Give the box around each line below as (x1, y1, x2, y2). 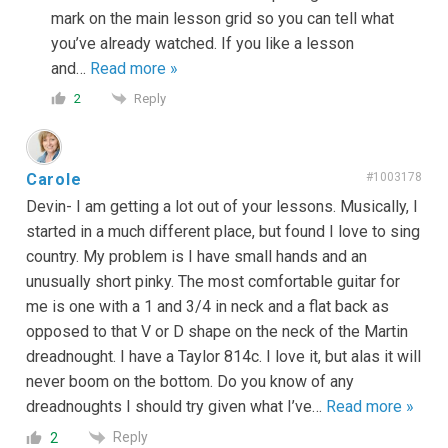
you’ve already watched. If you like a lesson (51, 33, 354, 53)
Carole (26, 170, 82, 190)
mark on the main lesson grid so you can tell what (51, 8, 394, 28)
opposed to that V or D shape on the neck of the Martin (26, 322, 408, 342)
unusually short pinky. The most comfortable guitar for (26, 272, 400, 292)
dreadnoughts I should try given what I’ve (26, 397, 312, 417)
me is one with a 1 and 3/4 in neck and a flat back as (26, 297, 389, 317)
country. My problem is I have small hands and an (26, 247, 367, 267)
